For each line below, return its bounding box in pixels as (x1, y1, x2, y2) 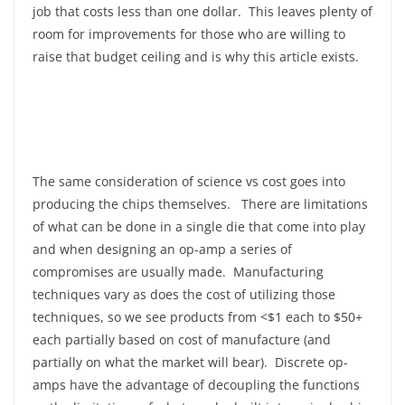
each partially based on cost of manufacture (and (33, 331, 331, 348)
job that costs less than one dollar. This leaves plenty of (33, 3, 372, 20)
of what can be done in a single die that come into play (33, 218, 365, 235)
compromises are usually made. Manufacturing (33, 263, 324, 280)
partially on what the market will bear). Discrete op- (33, 353, 348, 371)
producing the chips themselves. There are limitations (33, 195, 368, 212)
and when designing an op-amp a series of (33, 240, 292, 258)
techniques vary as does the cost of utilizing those (33, 286, 335, 303)
